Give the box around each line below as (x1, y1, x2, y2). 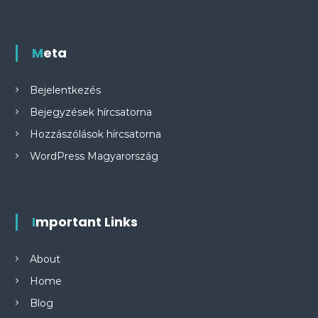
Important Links (35, 213, 138, 231)
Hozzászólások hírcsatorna (29, 128, 161, 141)
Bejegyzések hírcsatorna (29, 106, 152, 119)
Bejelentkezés (29, 84, 101, 97)
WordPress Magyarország (29, 150, 158, 163)
